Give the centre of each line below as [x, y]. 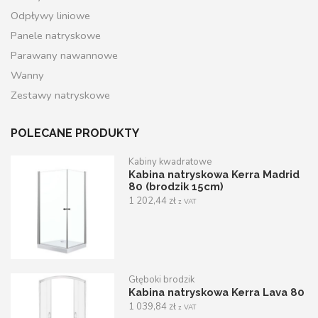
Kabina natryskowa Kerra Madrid [214, 175]
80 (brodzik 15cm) [176, 187]
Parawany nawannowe [64, 56]
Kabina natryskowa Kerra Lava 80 [217, 292]
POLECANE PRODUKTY [75, 133]
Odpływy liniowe [50, 16]
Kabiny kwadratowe [170, 162]
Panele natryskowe [56, 36]
